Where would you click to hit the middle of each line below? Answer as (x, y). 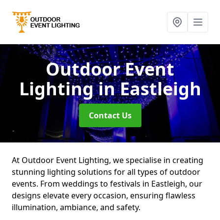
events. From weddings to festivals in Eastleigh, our (107, 184)
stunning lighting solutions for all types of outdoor (106, 172)
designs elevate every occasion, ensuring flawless (104, 195)
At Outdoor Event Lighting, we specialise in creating (108, 160)
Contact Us (110, 115)
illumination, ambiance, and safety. (76, 207)
